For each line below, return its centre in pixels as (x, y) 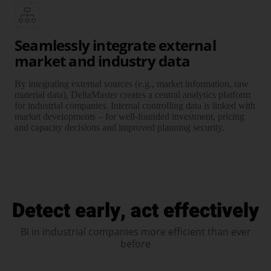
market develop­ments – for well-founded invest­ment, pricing (129, 116)
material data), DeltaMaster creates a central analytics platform (132, 94)
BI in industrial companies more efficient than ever (135, 231)
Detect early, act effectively (135, 211)
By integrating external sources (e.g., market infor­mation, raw (132, 83)
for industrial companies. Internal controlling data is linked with (135, 105)
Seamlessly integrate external (115, 45)
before (135, 243)
